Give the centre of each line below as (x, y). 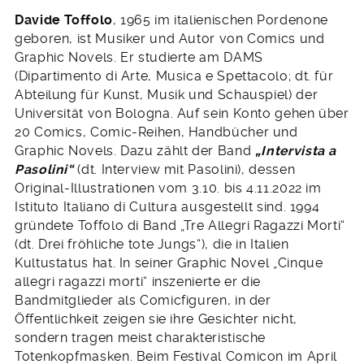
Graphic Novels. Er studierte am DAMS (139, 58)
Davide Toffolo (64, 20)
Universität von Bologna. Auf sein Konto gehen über (182, 114)
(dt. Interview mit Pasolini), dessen (184, 170)
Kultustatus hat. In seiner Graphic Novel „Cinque (169, 263)
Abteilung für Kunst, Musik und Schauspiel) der (167, 95)
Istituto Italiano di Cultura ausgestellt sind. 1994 (167, 207)
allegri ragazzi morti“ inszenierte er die (138, 282)
